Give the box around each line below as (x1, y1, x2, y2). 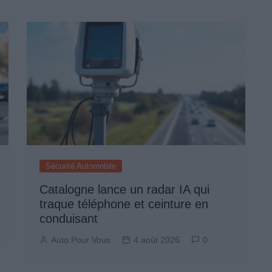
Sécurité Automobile (46, 161, 116, 171)
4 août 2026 (134, 234, 180, 245)
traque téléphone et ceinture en (39, 197, 208, 211)
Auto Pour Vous (51, 234, 110, 245)
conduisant (39, 211, 98, 225)
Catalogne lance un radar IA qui (39, 182, 209, 196)
